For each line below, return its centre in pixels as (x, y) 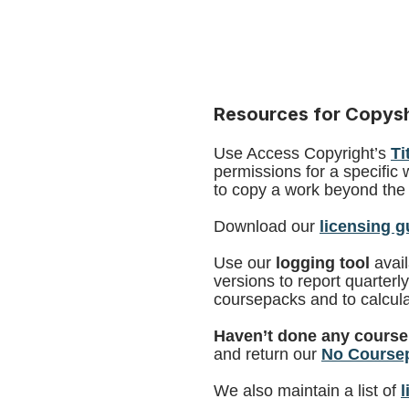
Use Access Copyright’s (302, 153)
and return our (267, 354)
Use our (245, 263)
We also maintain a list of (307, 391)
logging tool (325, 263)
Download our (267, 226)
